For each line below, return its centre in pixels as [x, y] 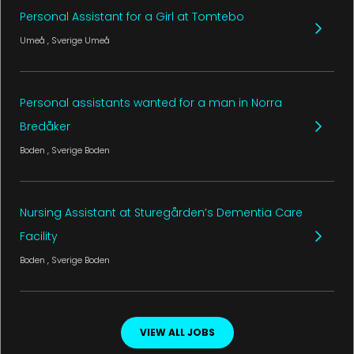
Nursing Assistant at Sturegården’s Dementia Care [161, 213]
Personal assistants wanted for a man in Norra [151, 103]
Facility [39, 237]
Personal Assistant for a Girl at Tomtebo [132, 17]
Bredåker [45, 127]
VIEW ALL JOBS [177, 333]
